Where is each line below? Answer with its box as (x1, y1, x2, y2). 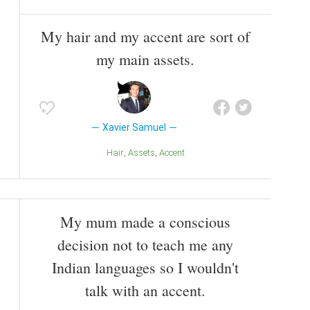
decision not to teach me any (57, 235, 233, 255)
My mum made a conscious (60, 212, 230, 232)
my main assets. (96, 49, 194, 70)
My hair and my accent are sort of (41, 26, 250, 47)
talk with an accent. (85, 280, 206, 301)
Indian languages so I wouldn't (52, 257, 239, 278)
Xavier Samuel (102, 122, 166, 134)
